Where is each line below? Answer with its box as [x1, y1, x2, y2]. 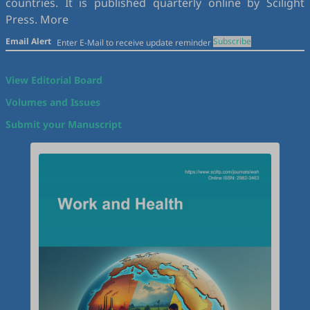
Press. [6, 12, 40, 27]
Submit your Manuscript [6, 118, 122, 131]
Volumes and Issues [6, 95, 100, 109]
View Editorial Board [6, 73, 102, 86]
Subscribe [213, 35, 251, 47]
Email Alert [6, 35, 51, 47]
